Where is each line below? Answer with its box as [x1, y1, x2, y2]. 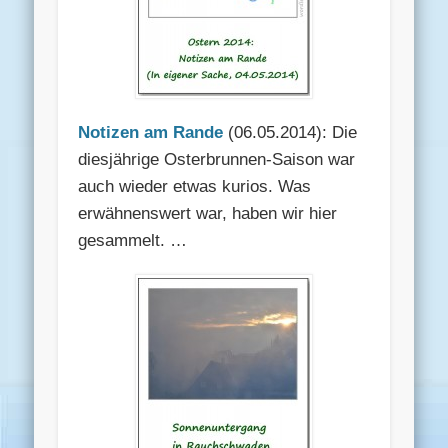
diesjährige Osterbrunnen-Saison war [78, 150, 356, 170]
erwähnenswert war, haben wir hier [78, 204, 338, 224]
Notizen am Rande [78, 123, 224, 143]
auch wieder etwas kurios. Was [78, 177, 312, 197]
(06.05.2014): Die [223, 123, 358, 143]
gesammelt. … [78, 231, 188, 251]
